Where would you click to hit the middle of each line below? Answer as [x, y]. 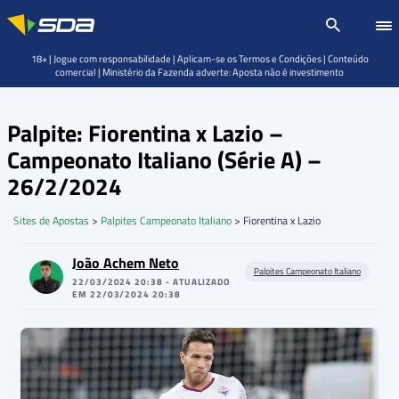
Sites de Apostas [51, 220]
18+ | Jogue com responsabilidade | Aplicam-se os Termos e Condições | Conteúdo [199, 59]
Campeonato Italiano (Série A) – [164, 160]
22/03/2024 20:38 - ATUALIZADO [152, 281]
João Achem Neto [126, 263]
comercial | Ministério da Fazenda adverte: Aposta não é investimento [199, 72]
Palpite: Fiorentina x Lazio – [145, 133]
